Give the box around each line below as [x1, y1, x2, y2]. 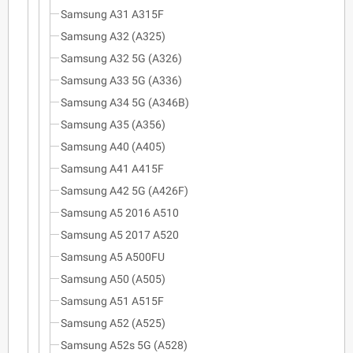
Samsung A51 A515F [61, 294, 164, 307]
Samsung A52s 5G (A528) [61, 338, 188, 351]
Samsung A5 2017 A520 [61, 228, 179, 241]
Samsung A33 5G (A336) [61, 73, 182, 87]
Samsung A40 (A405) [61, 139, 165, 153]
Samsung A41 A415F [61, 162, 164, 175]
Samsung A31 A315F [61, 7, 164, 20]
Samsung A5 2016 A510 [61, 206, 179, 219]
